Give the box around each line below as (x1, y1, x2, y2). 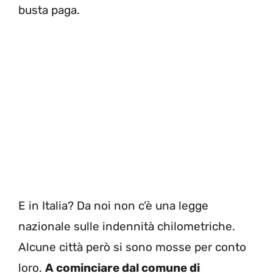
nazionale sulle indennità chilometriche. (18, 219, 235, 233)
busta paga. (18, 3, 80, 18)
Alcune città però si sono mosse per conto (18, 239, 246, 254)
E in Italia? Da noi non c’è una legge (18, 198, 208, 213)
